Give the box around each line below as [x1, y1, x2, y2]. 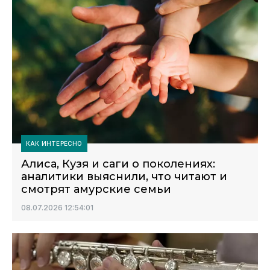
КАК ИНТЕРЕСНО [26, 140, 83, 147]
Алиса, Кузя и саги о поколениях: [21, 157, 215, 171]
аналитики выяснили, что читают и [21, 170, 227, 183]
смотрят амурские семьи [21, 183, 171, 196]
